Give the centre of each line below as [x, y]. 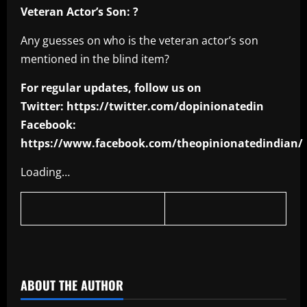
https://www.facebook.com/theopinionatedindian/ [162, 144]
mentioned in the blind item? [95, 59]
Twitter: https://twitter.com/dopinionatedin [142, 107]
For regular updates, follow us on [111, 88]
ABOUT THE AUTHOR [72, 285]
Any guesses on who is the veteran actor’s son [139, 41]
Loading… [45, 172]
